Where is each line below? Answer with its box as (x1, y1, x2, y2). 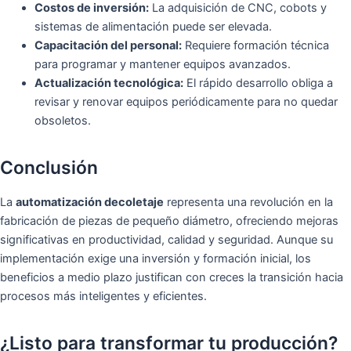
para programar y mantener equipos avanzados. (34, 56, 291, 71)
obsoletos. (34, 113, 91, 128)
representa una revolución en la (164, 194, 333, 209)
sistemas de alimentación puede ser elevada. (34, 19, 272, 34)
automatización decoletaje (16, 194, 164, 209)
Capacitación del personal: (34, 38, 182, 52)
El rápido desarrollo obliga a (183, 75, 333, 90)
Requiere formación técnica (181, 38, 329, 52)
